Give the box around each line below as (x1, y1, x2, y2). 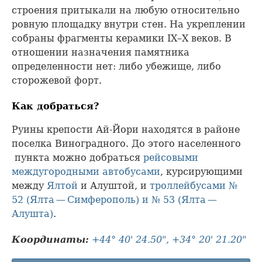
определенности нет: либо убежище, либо (12, 60, 221, 72)
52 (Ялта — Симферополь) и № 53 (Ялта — (12, 194, 219, 206)
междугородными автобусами (12, 166, 160, 178)
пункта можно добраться (12, 152, 143, 164)
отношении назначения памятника (12, 46, 189, 58)
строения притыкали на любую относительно (12, 4, 240, 16)
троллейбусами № (150, 180, 237, 192)
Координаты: (12, 234, 89, 246)
